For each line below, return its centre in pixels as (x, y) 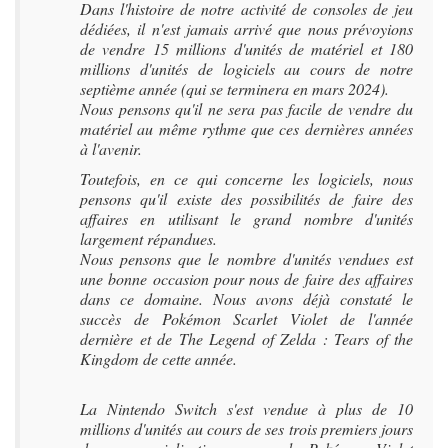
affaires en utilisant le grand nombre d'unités (246, 218)
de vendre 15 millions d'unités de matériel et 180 (246, 48)
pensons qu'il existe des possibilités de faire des (246, 198)
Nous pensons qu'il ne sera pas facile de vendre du (246, 108)
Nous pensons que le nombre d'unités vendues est (246, 258)
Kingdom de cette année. (158, 358)
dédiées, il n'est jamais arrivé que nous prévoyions (246, 28)
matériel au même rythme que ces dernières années (246, 128)
